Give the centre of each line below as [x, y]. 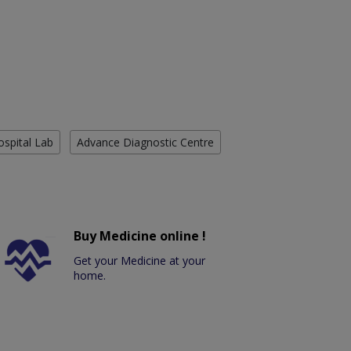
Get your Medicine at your [140, 261]
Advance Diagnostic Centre [145, 143]
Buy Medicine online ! [140, 236]
